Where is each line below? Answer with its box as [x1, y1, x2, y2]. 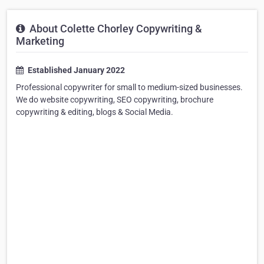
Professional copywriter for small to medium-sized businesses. [16, 82, 243, 92]
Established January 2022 [26, 65, 125, 75]
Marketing [16, 34, 64, 47]
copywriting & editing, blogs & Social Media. [16, 107, 173, 117]
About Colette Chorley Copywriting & [27, 22, 202, 35]
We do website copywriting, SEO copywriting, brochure [16, 94, 213, 104]
